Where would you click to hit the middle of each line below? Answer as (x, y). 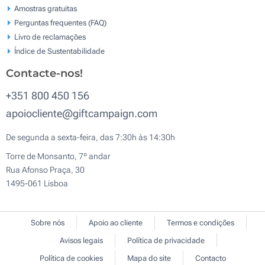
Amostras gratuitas (46, 9)
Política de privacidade (166, 240)
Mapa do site (149, 258)
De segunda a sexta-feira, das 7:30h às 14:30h (91, 137)
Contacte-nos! (44, 73)
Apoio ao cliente (115, 223)
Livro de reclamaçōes (50, 37)
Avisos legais (81, 240)
